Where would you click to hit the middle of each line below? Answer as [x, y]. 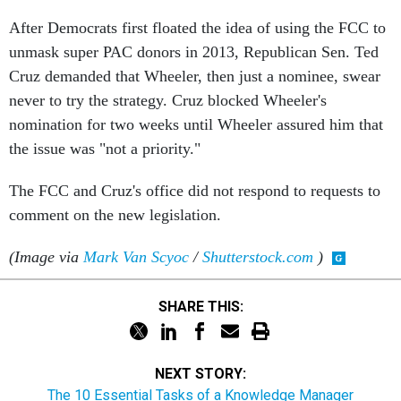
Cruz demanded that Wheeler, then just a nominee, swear [195, 76]
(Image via [46, 257]
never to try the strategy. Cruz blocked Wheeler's [168, 100]
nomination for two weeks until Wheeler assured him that [196, 124]
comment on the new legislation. [115, 215]
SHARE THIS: [205, 306]
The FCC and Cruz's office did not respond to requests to [195, 191]
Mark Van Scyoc [136, 257]
